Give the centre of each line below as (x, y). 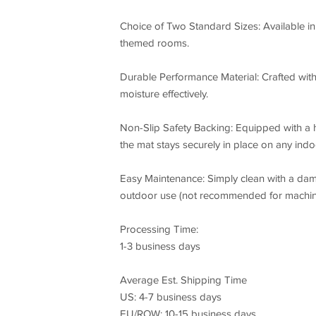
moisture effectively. (164, 94)
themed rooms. (154, 43)
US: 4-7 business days (170, 297)
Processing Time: (159, 230)
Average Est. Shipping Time (183, 280)
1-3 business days (160, 247)
